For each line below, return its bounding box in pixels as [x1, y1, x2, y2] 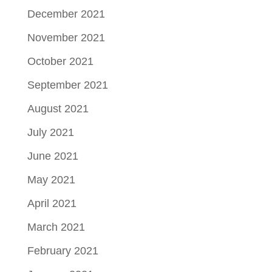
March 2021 [27, 220, 85, 233]
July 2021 [27, 126, 74, 138]
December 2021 [27, 7, 105, 20]
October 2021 [27, 55, 93, 67]
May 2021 [27, 173, 75, 186]
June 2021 [27, 149, 78, 162]
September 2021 [27, 78, 108, 91]
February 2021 [27, 244, 98, 257]
